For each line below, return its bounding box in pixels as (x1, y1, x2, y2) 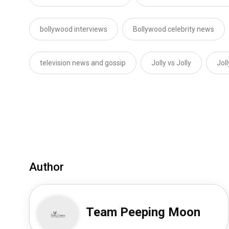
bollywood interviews (40, 25, 107, 33)
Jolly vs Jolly (151, 59, 191, 67)
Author (29, 161, 64, 173)
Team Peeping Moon (86, 205, 201, 219)
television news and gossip (40, 59, 126, 67)
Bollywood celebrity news (133, 25, 214, 33)
